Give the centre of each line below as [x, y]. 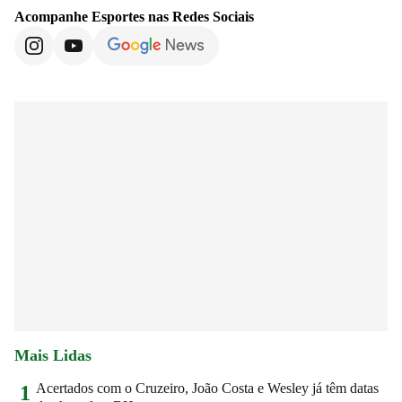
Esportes [118, 16]
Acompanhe [53, 16]
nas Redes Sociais [199, 16]
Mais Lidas [53, 355]
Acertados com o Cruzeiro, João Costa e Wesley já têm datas [207, 388]
